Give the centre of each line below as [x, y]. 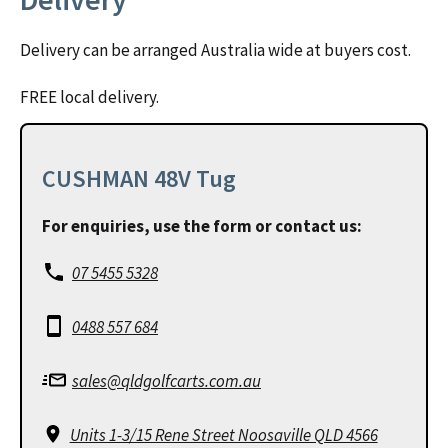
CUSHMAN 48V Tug [139, 178]
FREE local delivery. [89, 96]
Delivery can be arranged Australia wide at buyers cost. [215, 49]
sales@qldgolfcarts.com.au [166, 380]
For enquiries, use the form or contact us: [202, 225]
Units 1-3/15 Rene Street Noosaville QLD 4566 [223, 434]
